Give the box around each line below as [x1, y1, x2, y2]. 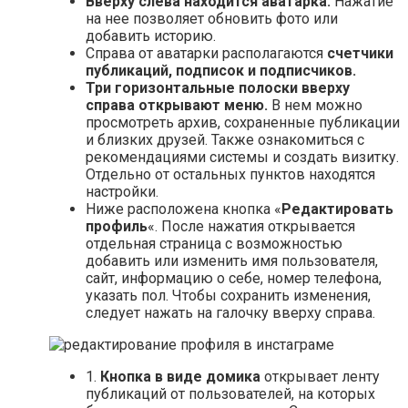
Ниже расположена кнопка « [86, 200, 281, 219]
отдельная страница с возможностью [86, 235, 342, 253]
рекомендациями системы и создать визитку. [86, 148, 399, 167]
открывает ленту [260, 368, 380, 386]
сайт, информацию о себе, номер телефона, [86, 270, 382, 288]
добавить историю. [86, 27, 216, 46]
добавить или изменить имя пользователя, [86, 252, 378, 270]
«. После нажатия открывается [148, 218, 355, 236]
